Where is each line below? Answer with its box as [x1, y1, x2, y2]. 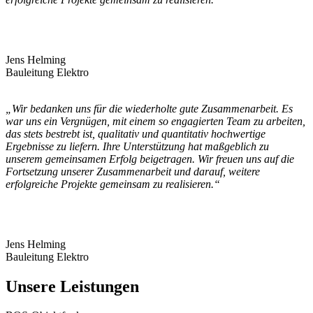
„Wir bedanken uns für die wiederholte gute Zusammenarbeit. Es [6, 102, 293, 115]
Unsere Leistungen [6, 277, 139, 296]
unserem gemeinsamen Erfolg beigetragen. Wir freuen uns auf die [6, 152, 294, 165]
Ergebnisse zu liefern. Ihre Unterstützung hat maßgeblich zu [6, 140, 269, 152]
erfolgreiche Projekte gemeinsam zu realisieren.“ [6, 177, 220, 190]
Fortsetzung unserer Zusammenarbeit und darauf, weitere [6, 165, 260, 177]
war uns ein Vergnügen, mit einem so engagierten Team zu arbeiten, [6, 115, 305, 127]
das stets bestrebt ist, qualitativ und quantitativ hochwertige [6, 127, 265, 140]
